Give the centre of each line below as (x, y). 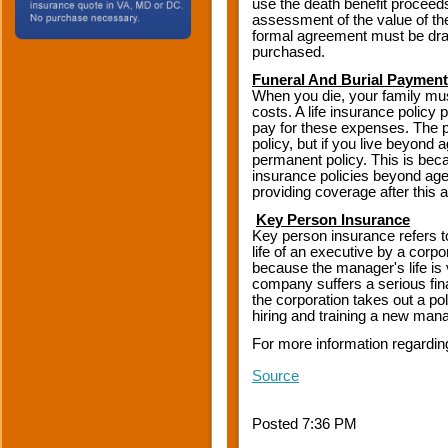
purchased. (288, 52)
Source (275, 376)
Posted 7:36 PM (304, 424)
